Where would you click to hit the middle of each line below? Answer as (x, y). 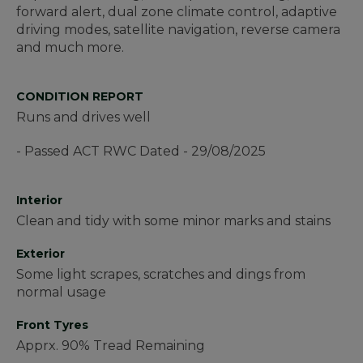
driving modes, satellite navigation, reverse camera (178, 30)
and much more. (72, 48)
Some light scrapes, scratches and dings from (161, 275)
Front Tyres (52, 325)
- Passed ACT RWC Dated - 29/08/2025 (141, 152)
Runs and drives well (83, 117)
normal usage (61, 293)
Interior (39, 201)
